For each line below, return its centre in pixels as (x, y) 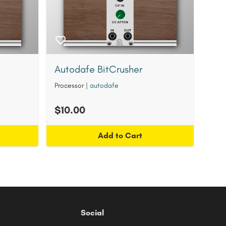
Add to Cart (120, 135)
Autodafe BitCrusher (98, 69)
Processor (69, 86)
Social (92, 213)
